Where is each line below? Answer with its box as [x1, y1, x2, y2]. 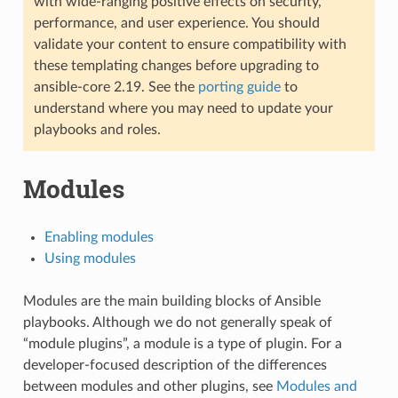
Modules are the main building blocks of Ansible [22, 293, 321, 308]
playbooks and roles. [33, 122, 161, 137]
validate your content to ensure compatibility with [33, 36, 346, 52]
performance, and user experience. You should [33, 15, 320, 30]
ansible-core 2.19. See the [33, 79, 198, 94]
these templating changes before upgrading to [33, 58, 319, 73]
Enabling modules [44, 229, 154, 244]
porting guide [197, 79, 281, 94]
